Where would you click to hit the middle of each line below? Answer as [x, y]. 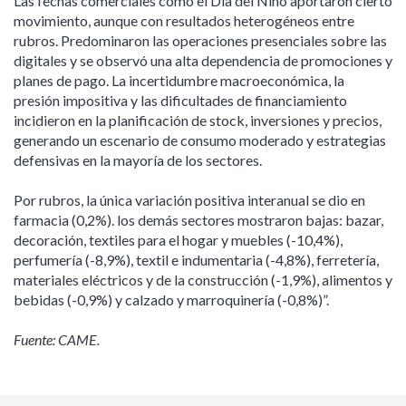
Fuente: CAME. [57, 339]
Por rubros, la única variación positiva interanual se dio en [189, 199]
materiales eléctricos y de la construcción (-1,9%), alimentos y [203, 279]
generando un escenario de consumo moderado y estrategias [200, 140]
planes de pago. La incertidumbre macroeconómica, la [179, 80]
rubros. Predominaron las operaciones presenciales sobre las [200, 40]
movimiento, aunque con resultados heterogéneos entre [184, 20]
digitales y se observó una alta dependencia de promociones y [203, 60]
